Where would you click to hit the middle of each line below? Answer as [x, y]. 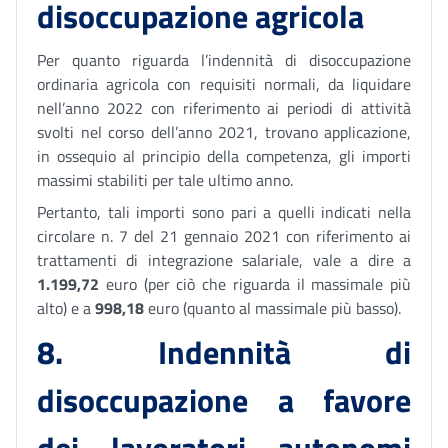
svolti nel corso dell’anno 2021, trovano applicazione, [224, 132]
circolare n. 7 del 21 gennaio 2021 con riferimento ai [224, 236]
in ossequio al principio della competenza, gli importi [224, 156]
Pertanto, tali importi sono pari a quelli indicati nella [224, 212]
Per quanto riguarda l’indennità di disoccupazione [224, 60]
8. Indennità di [224, 352]
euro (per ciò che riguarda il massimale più [255, 284]
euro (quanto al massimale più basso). [272, 308]
